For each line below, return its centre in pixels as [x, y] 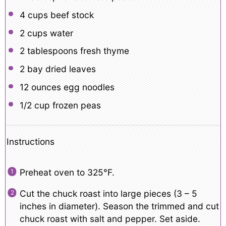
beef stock [71, 15]
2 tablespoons [48, 51]
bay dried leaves [60, 69]
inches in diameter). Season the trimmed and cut [119, 206]
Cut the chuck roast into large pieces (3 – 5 [108, 194]
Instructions [31, 142]
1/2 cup [35, 105]
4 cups [34, 15]
